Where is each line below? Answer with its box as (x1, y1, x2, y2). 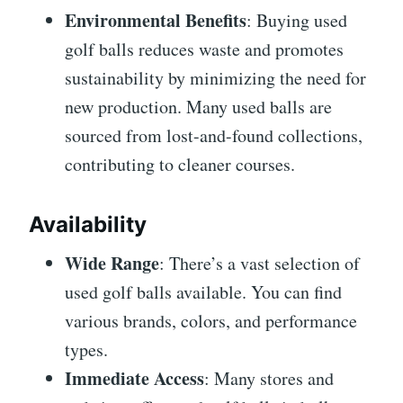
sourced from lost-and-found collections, (65, 122, 363, 148)
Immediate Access (65, 364, 204, 391)
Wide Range (65, 249, 159, 276)
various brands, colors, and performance (65, 308, 357, 333)
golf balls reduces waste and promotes (65, 36, 344, 61)
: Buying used (246, 7, 347, 32)
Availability (29, 210, 147, 237)
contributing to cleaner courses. (65, 151, 295, 176)
